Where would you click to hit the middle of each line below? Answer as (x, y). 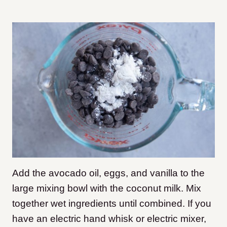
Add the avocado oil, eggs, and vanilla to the (108, 173)
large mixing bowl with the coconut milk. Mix (107, 188)
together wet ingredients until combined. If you (112, 204)
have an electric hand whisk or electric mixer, (109, 219)
